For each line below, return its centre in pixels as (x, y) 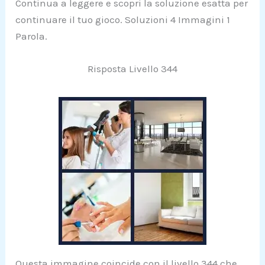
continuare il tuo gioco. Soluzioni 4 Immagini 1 (123, 19)
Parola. (32, 36)
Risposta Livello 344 (132, 68)
